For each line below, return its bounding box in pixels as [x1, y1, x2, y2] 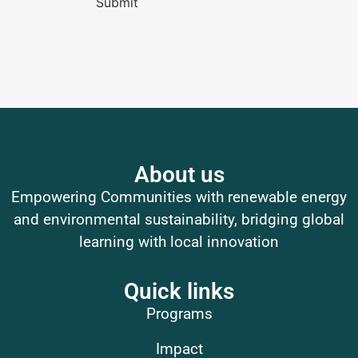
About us [133, 161, 225, 188]
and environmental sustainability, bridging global [14, 209, 344, 229]
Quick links [124, 278, 234, 305]
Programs [145, 304, 213, 324]
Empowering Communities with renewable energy [11, 187, 347, 206]
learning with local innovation [79, 232, 279, 251]
